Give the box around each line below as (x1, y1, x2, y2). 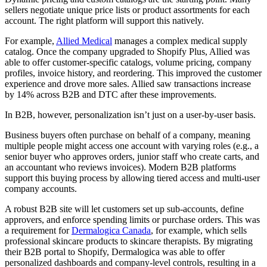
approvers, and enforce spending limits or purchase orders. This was (5, 214, 260, 225)
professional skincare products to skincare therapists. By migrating (5, 235, 253, 246)
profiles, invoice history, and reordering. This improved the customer (5, 67, 262, 78)
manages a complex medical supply (112, 35, 247, 46)
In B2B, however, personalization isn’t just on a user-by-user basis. (5, 109, 256, 120)
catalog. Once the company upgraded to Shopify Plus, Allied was (5, 46, 250, 57)
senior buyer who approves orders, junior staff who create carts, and (5, 151, 259, 162)
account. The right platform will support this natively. (5, 15, 206, 26)
